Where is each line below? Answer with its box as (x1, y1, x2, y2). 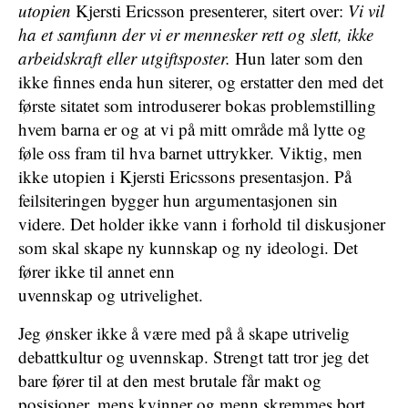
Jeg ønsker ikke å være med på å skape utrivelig (18, 321, 350, 344)
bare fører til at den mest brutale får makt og (18, 369, 321, 392)
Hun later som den (230, 46, 363, 69)
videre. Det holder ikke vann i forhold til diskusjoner (18, 212, 385, 235)
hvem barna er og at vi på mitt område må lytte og (18, 117, 366, 140)
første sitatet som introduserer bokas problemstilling (18, 94, 376, 117)
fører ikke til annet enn (18, 260, 175, 282)
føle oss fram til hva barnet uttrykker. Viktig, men (18, 141, 362, 164)
